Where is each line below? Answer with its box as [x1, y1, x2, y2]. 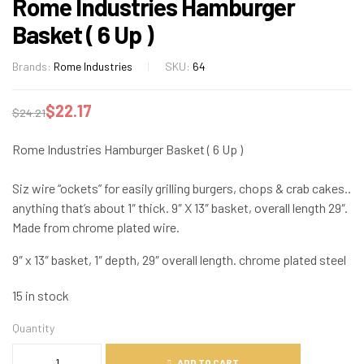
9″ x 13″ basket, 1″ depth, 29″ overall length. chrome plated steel [12, 251, 346, 267]
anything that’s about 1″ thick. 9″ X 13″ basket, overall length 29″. [12, 199, 348, 215]
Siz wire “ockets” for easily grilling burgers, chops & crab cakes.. [12, 180, 351, 196]
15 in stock [12, 287, 69, 303]
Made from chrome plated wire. [12, 219, 180, 235]
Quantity [12, 320, 54, 335]
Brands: [12, 58, 54, 73]
